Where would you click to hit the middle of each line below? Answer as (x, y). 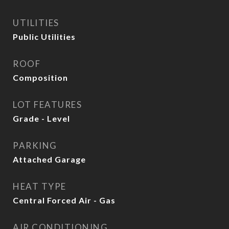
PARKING (35, 145)
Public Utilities (44, 37)
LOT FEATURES (47, 105)
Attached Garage (49, 159)
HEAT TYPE (40, 186)
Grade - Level (41, 118)
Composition (40, 77)
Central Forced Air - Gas (64, 200)
